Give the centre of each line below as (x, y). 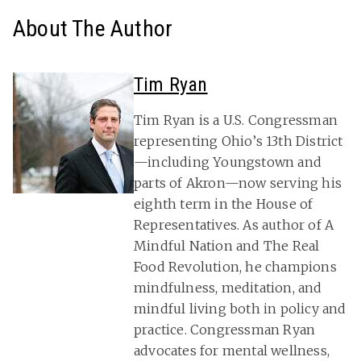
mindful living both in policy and (240, 309)
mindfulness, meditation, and (228, 288)
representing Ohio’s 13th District (239, 141)
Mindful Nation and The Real (227, 246)
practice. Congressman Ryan (225, 330)
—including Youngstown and (228, 162)
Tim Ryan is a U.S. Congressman (236, 120)
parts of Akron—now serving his (238, 183)
